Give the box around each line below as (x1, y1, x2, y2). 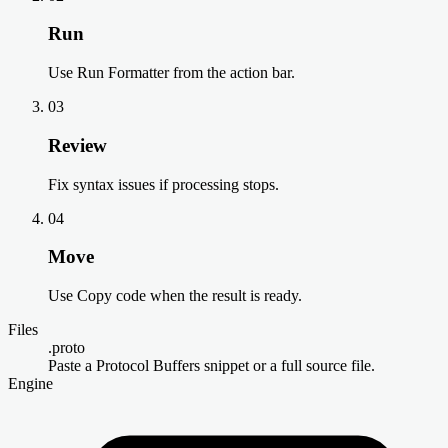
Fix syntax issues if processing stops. (48, 175, 279, 193)
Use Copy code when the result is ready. (48, 287, 302, 304)
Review (48, 134, 107, 156)
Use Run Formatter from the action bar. (48, 64, 295, 82)
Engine (8, 375, 53, 392)
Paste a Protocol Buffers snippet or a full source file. (48, 357, 375, 374)
